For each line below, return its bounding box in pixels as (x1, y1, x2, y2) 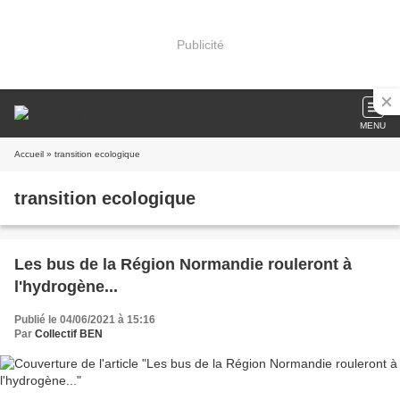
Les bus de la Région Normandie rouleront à (14, 255, 352, 273)
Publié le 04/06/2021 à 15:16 (14, 313, 155, 326)
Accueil (14, 149, 44, 159)
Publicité (176, 37, 224, 52)
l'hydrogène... (14, 278, 118, 296)
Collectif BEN (35, 328, 103, 340)
